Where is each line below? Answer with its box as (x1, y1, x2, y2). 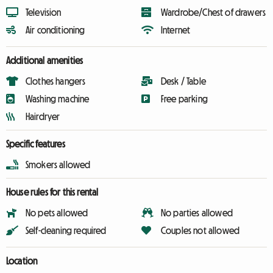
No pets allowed (26, 208, 88, 218)
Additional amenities (6, 55, 83, 65)
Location (6, 256, 38, 266)
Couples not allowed (161, 225, 240, 235)
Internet (161, 25, 191, 35)
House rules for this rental (6, 187, 99, 197)
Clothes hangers (26, 76, 86, 86)
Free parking (161, 94, 208, 104)
